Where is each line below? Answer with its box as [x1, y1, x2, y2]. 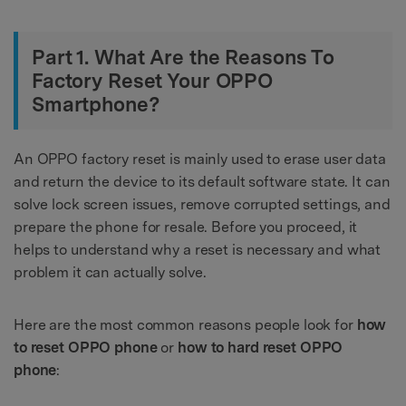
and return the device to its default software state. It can [14, 173, 391, 190]
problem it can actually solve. [14, 264, 208, 281]
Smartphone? [32, 92, 159, 116]
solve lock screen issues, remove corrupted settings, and [14, 196, 391, 213]
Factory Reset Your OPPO [32, 69, 274, 92]
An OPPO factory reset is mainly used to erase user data [14, 150, 386, 168]
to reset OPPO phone [14, 338, 158, 356]
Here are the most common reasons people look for [14, 315, 357, 333]
